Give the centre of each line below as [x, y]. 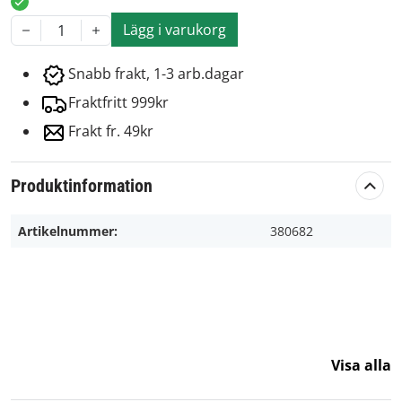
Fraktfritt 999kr [118, 103]
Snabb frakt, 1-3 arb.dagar [156, 74]
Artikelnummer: [68, 232]
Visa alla [361, 366]
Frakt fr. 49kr [111, 131]
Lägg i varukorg [175, 30]
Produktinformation [82, 186]
